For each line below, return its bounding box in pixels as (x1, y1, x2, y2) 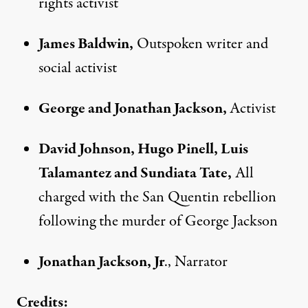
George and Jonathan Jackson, (38, 97, 230, 120)
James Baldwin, (38, 32, 133, 55)
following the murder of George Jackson (38, 210, 278, 232)
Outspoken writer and (133, 32, 268, 55)
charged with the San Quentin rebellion (38, 186, 276, 208)
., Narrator (164, 250, 228, 273)
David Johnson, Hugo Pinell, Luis (38, 137, 248, 160)
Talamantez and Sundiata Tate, (38, 162, 232, 184)
